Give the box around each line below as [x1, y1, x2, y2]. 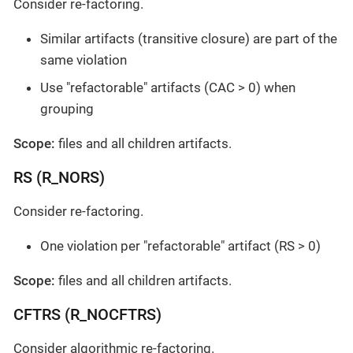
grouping [40, 101, 94, 117]
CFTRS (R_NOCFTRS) [13, 306, 162, 325]
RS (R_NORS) [13, 169, 105, 188]
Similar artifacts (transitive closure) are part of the [40, 30, 337, 46]
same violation [40, 51, 127, 68]
